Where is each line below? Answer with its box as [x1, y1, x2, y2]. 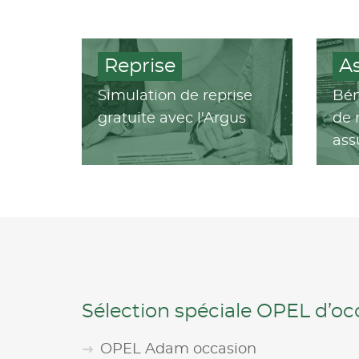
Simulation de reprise [98, 89, 252, 103]
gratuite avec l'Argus [98, 111, 246, 126]
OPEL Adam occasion [100, 342, 256, 357]
